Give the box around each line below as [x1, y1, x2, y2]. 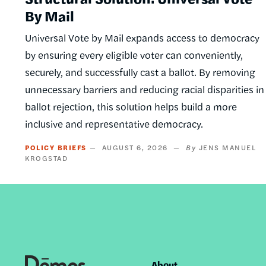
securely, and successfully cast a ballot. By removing [25, 65, 255, 80]
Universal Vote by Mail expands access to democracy [25, 30, 259, 45]
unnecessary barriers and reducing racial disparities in [25, 82, 264, 97]
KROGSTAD [25, 153, 68, 164]
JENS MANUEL [198, 142, 256, 153]
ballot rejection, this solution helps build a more [25, 99, 237, 114]
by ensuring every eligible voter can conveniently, [25, 47, 243, 62]
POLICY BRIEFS [25, 142, 87, 153]
